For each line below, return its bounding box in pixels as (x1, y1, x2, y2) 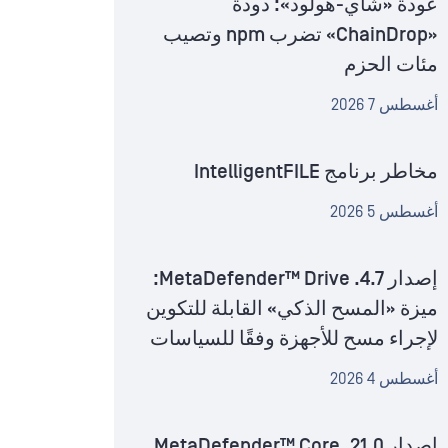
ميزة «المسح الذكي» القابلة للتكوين (146, 298, 438, 321)
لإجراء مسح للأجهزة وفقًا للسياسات (150, 328, 438, 351)
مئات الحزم (344, 54, 438, 77)
